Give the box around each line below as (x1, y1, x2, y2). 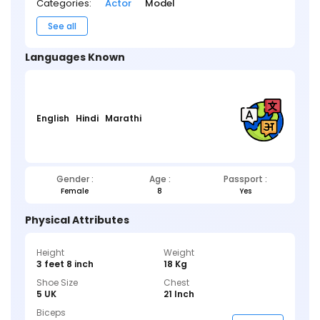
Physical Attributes (25, 212, 129, 227)
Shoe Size (36, 276, 78, 289)
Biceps (36, 306, 66, 319)
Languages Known (25, 49, 125, 64)
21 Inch (164, 287, 194, 300)
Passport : (223, 172, 267, 185)
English (36, 112, 69, 125)
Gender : (56, 172, 94, 185)
